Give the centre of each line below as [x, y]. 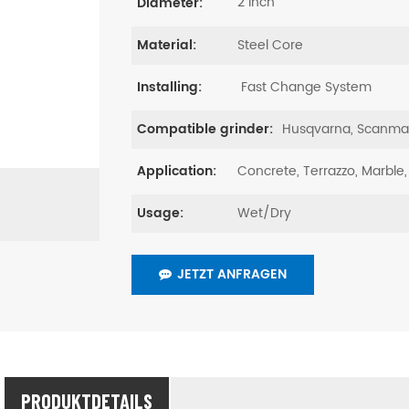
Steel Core [270, 45]
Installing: [169, 87]
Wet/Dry [264, 214]
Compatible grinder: [205, 130]
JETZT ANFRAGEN [232, 275]
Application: [177, 172]
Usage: [160, 214]
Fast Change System [304, 87]
